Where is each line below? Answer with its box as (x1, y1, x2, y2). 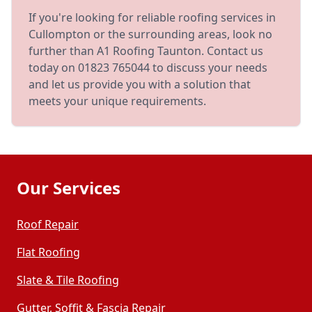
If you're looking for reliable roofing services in (29, 10, 276, 25)
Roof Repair (17, 217, 79, 232)
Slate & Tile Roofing (17, 272, 119, 288)
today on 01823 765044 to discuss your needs (29, 60, 267, 75)
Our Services (17, 176, 120, 199)
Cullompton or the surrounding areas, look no (29, 26, 272, 42)
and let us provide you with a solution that (29, 77, 251, 92)
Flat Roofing (17, 244, 80, 260)
